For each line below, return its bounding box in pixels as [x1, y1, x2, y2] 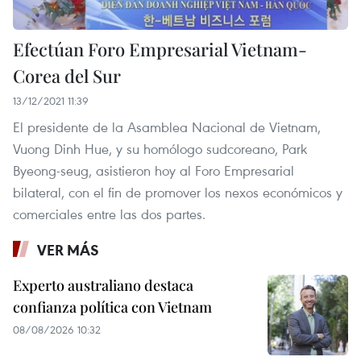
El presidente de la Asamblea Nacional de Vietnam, [13, 118, 321, 137]
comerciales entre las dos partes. [13, 205, 205, 224]
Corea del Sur [13, 64, 121, 89]
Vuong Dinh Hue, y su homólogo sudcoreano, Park [13, 139, 307, 159]
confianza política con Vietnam [13, 297, 212, 317]
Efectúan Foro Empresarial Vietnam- [13, 37, 307, 62]
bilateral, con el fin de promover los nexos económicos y [13, 183, 342, 202]
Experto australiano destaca [13, 276, 193, 296]
